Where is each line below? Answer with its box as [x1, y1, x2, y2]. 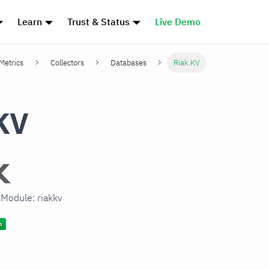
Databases [110, 58, 147, 68]
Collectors [50, 58, 84, 68]
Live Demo [154, 16, 201, 28]
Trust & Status [67, 16, 130, 28]
